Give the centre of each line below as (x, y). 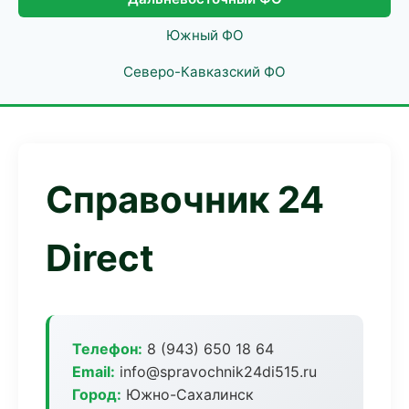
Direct (100, 258)
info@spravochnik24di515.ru (216, 372)
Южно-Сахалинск (188, 394)
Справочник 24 (185, 199)
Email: (94, 372)
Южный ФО (204, 35)
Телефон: (107, 349)
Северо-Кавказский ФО (204, 72)
